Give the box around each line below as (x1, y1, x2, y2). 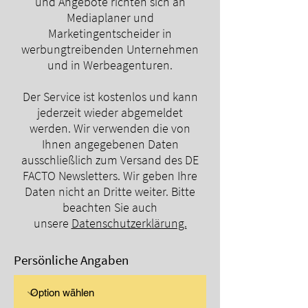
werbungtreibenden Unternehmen (21, 41, 199, 57)
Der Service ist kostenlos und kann (22, 89, 198, 104)
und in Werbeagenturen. (47, 57, 173, 73)
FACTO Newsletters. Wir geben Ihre (23, 168, 197, 184)
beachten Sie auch (63, 199, 157, 215)
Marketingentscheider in (48, 25, 172, 41)
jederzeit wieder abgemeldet (37, 104, 183, 120)
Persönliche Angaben (14, 252, 129, 268)
